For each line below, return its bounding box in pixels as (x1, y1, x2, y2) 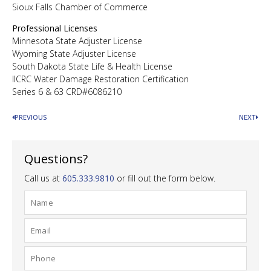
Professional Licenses (12, 22, 100, 34)
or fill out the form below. (114, 172, 215, 184)
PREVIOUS (15, 113, 47, 122)
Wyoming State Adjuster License (12, 48, 136, 59)
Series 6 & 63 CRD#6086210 (12, 86, 122, 97)
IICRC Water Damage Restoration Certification (12, 73, 189, 85)
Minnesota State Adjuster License (12, 35, 142, 47)
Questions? (24, 151, 88, 168)
